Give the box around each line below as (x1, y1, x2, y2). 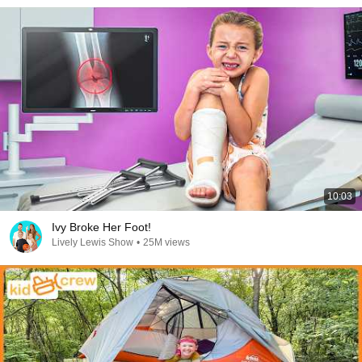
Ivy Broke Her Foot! (52, 221, 151, 234)
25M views (143, 237, 190, 248)
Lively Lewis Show (52, 237, 133, 248)
